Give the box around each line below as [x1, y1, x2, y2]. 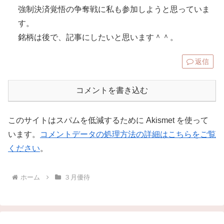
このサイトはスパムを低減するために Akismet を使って [8, 116, 208, 125]
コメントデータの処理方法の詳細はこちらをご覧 [40, 130, 216, 139]
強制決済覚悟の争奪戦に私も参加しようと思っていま [18, 5, 210, 14]
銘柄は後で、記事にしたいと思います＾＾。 [18, 33, 178, 42]
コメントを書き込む [76, 86, 148, 95]
